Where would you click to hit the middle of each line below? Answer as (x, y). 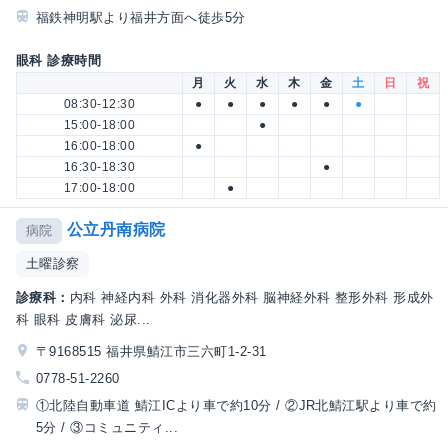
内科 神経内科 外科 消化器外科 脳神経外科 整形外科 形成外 (251, 297)
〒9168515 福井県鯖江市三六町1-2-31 (151, 351)
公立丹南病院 (116, 230)
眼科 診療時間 (59, 61)
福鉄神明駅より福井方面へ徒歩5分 (141, 18)
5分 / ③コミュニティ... (107, 428)
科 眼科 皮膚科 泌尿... (83, 319)
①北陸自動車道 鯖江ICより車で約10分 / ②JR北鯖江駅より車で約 (236, 406)
